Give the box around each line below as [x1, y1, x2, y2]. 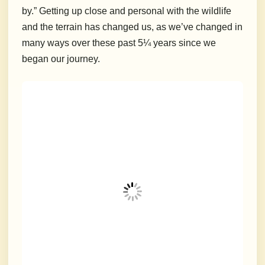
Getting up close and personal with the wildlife [39, 6, 231, 17]
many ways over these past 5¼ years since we [22, 38, 216, 49]
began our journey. [22, 54, 100, 64]
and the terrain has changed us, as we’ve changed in [22, 22, 243, 33]
